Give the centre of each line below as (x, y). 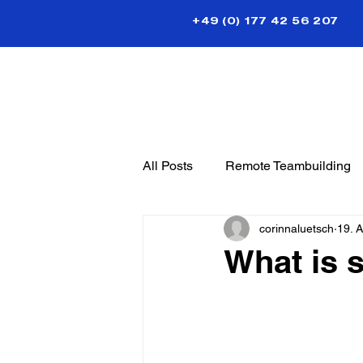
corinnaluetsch (297, 228)
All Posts (168, 166)
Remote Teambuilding (288, 166)
